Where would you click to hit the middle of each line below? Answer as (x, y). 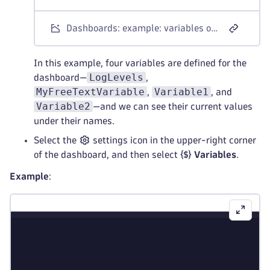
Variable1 (181, 92)
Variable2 (63, 106)
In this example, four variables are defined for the (140, 63)
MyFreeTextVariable (90, 92)
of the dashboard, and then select (107, 155)
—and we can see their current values (173, 106)
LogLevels (116, 77)
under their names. (74, 121)
